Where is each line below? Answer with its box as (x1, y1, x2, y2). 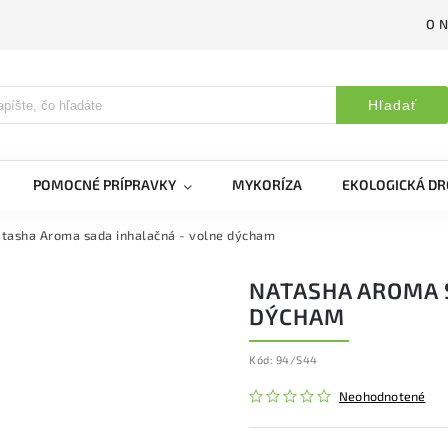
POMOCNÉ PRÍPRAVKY (33, 176, 176, 193)
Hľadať (367, 97, 417, 113)
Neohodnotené (339, 388, 426, 404)
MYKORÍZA (232, 176, 302, 193)
